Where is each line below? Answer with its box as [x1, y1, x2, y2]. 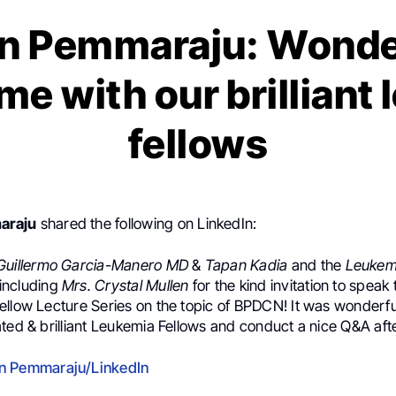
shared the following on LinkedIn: [36, 214, 257, 232]
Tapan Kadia [204, 255, 288, 274]
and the [287, 255, 346, 274]
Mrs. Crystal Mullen [61, 276, 189, 294]
